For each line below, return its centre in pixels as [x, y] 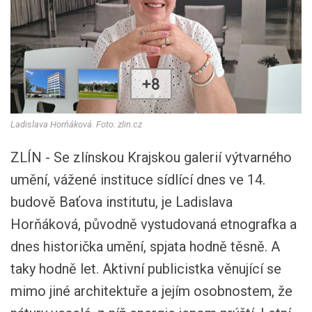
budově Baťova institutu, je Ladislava [122, 202]
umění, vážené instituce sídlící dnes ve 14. [138, 180]
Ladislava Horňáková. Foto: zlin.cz [76, 124]
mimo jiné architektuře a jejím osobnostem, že [151, 291]
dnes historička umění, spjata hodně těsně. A [145, 247]
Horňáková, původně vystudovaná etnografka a [154, 224]
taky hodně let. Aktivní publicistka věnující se [146, 269]
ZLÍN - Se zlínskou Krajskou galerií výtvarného [151, 157]
